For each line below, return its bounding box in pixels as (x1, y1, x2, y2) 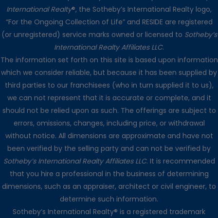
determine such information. (60, 194, 158, 204)
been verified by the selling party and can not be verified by (7, 144, 211, 154)
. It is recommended (146, 156, 215, 166)
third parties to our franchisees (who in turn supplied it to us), (4, 80, 214, 91)
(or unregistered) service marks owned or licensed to (1, 30, 184, 40)
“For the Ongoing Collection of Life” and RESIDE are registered (5, 17, 213, 27)
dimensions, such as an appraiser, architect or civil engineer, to (2, 182, 216, 192)
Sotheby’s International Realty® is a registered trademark (13, 207, 205, 217)
